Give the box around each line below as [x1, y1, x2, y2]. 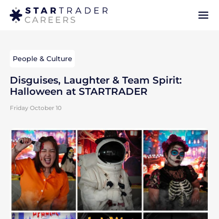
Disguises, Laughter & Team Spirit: [10, 74, 182, 86]
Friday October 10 [10, 104, 62, 111]
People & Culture [13, 54, 72, 63]
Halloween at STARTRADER [10, 85, 148, 97]
